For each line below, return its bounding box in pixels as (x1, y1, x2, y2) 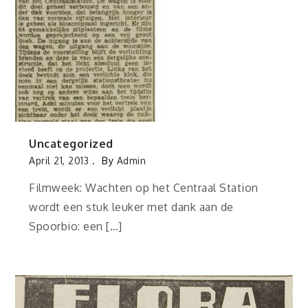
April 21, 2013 (29, 155, 89, 167)
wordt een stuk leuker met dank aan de (29, 200, 234, 214)
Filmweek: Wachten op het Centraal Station (29, 181, 258, 195)
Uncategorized (29, 137, 113, 151)
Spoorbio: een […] (29, 219, 122, 234)
